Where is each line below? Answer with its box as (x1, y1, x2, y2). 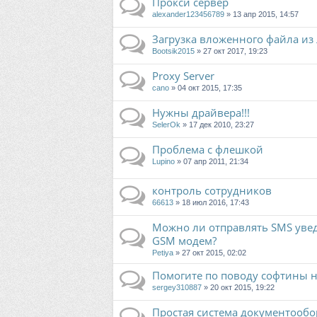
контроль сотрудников (152, 183, 272, 198)
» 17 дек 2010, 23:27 (180, 120, 254, 129)
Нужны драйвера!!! (152, 105, 250, 120)
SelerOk (152, 120, 180, 129)
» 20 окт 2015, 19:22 (202, 283, 275, 292)
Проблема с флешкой (152, 142, 263, 157)
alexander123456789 (152, 10, 224, 19)
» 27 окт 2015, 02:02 (173, 248, 246, 258)
